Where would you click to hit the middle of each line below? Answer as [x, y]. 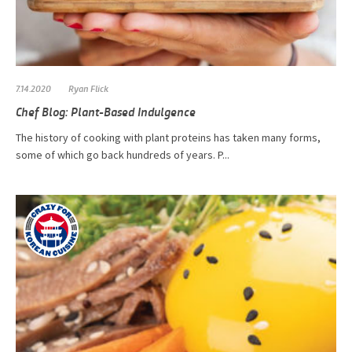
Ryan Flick [88, 88]
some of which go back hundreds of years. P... [123, 155]
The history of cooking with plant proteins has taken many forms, [168, 138]
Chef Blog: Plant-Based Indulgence [106, 112]
